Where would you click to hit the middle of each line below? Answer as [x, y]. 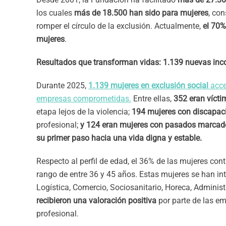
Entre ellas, [152, 99]
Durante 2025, [62, 86]
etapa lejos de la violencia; [84, 112]
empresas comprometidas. [84, 99]
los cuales [55, 13]
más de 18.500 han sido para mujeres [141, 13]
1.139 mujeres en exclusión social [148, 86]
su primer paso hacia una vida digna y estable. [119, 138]
